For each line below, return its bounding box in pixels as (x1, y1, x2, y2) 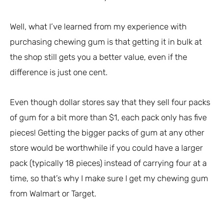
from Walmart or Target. (10, 188, 96, 198)
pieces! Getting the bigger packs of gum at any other (10, 127, 204, 137)
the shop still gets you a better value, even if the (10, 52, 187, 62)
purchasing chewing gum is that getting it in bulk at (10, 36, 202, 47)
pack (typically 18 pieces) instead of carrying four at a (10, 158, 207, 168)
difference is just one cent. (10, 67, 108, 77)
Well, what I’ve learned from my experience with (10, 21, 187, 31)
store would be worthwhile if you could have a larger (10, 142, 203, 153)
